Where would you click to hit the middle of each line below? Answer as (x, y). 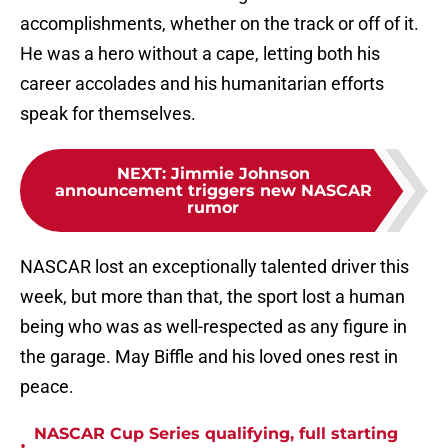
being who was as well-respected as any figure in (213, 327)
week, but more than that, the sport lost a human (212, 297)
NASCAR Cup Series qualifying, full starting (216, 434)
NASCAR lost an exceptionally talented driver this (214, 267)
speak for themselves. (108, 114)
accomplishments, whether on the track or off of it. (219, 24)
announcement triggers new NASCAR (213, 191)
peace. (47, 387)
